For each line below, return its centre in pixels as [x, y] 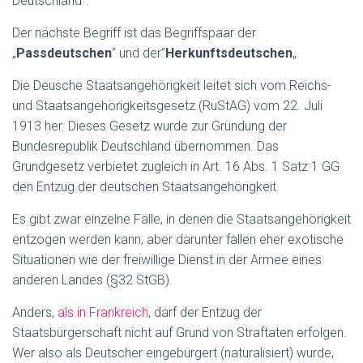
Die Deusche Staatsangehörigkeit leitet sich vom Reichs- [172, 85]
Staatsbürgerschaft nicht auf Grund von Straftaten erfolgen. [179, 333]
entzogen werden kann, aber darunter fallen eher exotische [178, 239]
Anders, [35, 312]
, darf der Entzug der [205, 312]
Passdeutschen [64, 53]
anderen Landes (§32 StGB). [92, 280]
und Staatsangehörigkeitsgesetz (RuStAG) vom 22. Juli [167, 106]
